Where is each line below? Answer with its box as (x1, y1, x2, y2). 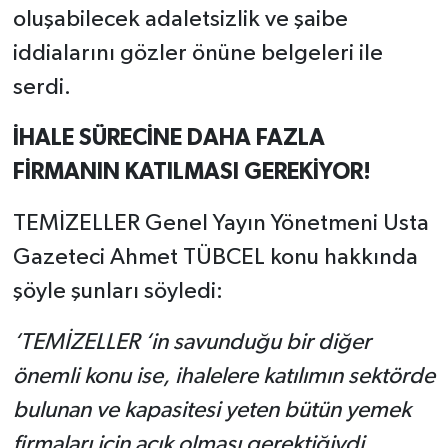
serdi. (12, 75, 71, 99)
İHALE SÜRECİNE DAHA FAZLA (12, 126, 325, 150)
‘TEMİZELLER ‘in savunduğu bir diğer (12, 330, 371, 354)
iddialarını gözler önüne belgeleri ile (12, 41, 383, 65)
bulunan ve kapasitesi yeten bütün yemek (12, 398, 411, 422)
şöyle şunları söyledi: (12, 279, 223, 303)
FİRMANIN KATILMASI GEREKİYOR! (12, 160, 371, 184)
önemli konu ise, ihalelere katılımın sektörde (12, 364, 435, 388)
